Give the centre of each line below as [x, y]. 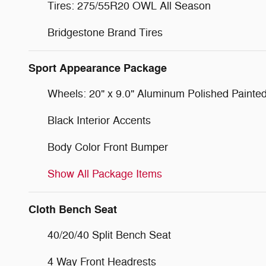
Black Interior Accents [99, 120]
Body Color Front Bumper [108, 147]
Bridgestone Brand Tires [105, 32]
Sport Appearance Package [98, 68]
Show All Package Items [105, 174]
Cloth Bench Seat [73, 209]
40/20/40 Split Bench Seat [109, 235]
